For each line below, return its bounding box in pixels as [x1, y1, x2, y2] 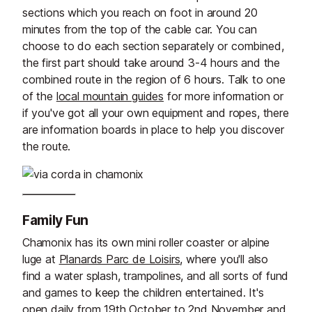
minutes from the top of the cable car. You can [22, 22, 257, 36]
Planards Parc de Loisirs [58, 251, 180, 266]
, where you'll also [180, 251, 269, 266]
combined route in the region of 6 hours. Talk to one [22, 72, 286, 86]
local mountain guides [56, 88, 164, 103]
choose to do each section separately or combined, [22, 38, 284, 53]
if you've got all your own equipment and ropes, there [22, 105, 289, 120]
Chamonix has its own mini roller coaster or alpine [22, 235, 270, 249]
